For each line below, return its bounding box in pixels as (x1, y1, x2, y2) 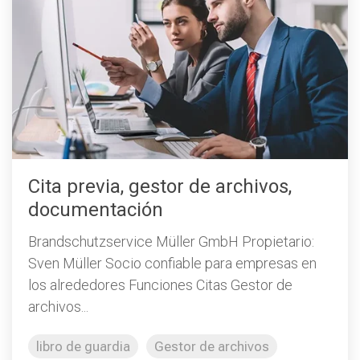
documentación (28, 198, 163, 221)
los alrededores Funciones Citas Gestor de (28, 276, 292, 293)
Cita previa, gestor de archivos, (28, 175, 292, 198)
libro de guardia (36, 337, 130, 354)
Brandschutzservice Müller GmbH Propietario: (28, 232, 314, 250)
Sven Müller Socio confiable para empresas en (28, 254, 317, 272)
